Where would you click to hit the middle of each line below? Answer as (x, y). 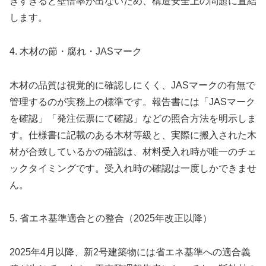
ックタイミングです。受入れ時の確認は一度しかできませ (133, 168)
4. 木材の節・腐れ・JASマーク (76, 51)
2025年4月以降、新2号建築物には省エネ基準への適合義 (130, 252)
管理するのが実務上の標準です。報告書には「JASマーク (132, 102)
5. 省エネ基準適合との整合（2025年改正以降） (111, 218)
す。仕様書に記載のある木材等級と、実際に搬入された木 (133, 135)
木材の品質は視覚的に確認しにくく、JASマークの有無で (132, 85)
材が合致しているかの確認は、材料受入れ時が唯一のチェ (133, 151)
